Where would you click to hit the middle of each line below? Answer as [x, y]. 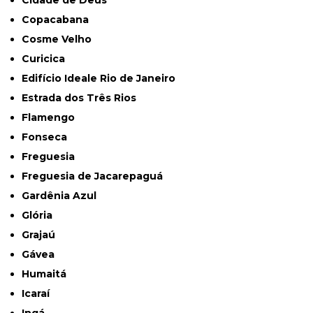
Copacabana [59, 20]
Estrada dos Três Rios [82, 98]
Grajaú [43, 235]
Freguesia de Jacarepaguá [96, 176]
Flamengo [52, 118]
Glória [41, 216]
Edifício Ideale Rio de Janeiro [102, 79]
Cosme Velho [61, 39]
